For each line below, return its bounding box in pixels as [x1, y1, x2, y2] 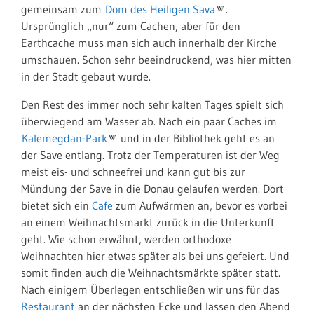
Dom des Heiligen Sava [105, 2, 215, 16]
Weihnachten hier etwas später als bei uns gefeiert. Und [21, 249, 289, 263]
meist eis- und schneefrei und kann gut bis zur [21, 165, 245, 179]
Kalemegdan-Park [22, 131, 107, 145]
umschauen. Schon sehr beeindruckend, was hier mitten [21, 53, 292, 67]
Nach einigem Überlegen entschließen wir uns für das [21, 282, 280, 296]
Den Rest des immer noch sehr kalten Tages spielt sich [21, 97, 284, 111]
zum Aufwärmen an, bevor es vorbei [113, 198, 287, 212]
